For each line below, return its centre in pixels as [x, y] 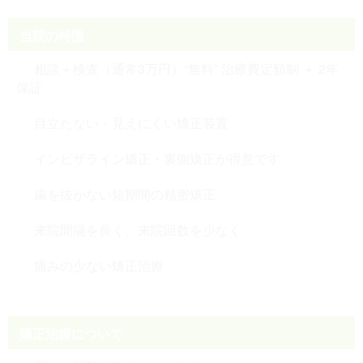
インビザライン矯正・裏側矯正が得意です [157, 159]
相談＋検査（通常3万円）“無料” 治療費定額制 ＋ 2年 [186, 69]
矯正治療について [72, 334]
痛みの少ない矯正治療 [99, 266]
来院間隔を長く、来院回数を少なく [138, 230]
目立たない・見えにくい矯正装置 [131, 123]
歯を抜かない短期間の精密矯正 [125, 194]
